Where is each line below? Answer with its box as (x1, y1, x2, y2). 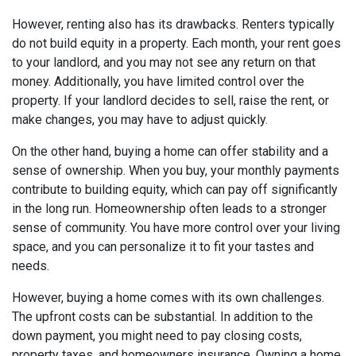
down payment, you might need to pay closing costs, (12, 327, 302, 343)
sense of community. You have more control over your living (12, 219, 340, 235)
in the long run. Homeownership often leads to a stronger (12, 200, 327, 216)
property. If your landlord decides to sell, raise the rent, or (12, 92, 329, 108)
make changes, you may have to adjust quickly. (12, 111, 268, 127)
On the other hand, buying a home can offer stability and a (12, 143, 328, 159)
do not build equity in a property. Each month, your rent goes (12, 35, 341, 51)
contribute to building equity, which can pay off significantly (12, 181, 338, 197)
